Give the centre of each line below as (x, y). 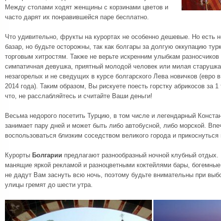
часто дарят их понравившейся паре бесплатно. (77, 17)
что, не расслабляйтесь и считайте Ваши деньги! (79, 96)
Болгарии (47, 155)
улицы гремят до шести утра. (49, 185)
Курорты (18, 155)
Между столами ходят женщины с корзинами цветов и (87, 7)
